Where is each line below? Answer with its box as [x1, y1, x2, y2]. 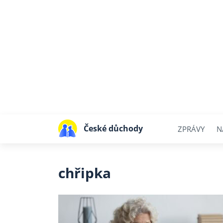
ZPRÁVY [178, 123, 205, 134]
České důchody [83, 122, 143, 134]
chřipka [58, 163, 111, 182]
